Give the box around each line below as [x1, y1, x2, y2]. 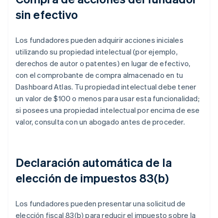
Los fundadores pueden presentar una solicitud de [16, 199, 186, 209]
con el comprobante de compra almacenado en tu [16, 70, 183, 80]
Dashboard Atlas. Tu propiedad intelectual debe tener [16, 82, 197, 92]
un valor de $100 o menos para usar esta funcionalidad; [16, 93, 200, 104]
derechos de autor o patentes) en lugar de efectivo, [16, 58, 191, 69]
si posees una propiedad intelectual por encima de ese [16, 105, 200, 115]
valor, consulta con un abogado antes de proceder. [16, 117, 185, 127]
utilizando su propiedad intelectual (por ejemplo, [16, 47, 178, 57]
